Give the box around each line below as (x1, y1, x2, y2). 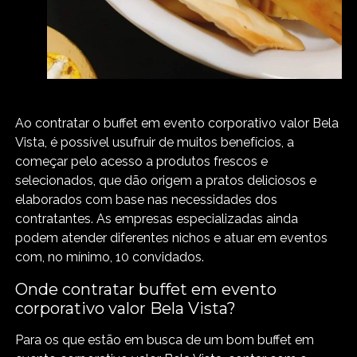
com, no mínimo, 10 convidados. (15, 249, 205, 265)
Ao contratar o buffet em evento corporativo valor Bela (15, 115, 339, 131)
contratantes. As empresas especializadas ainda (15, 210, 299, 226)
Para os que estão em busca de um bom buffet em (15, 331, 315, 347)
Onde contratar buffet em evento (15, 279, 277, 299)
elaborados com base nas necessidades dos (15, 191, 278, 207)
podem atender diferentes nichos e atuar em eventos (15, 229, 328, 245)
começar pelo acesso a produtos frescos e (15, 153, 269, 169)
